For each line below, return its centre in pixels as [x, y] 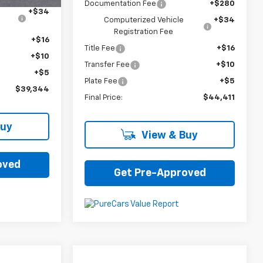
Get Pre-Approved [160, 173]
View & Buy [168, 136]
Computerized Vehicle [144, 21]
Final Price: [104, 98]
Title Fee [100, 49]
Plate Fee [101, 82]
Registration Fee [144, 32]
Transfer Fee [107, 65]
